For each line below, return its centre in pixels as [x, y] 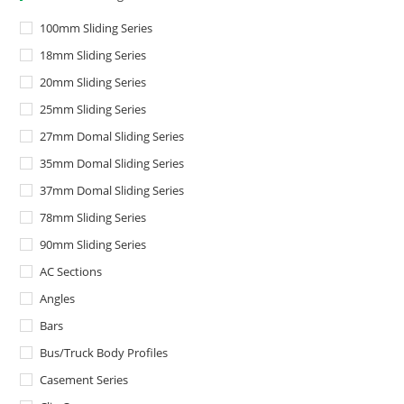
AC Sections [71, 272]
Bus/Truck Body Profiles [104, 353]
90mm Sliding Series [93, 245]
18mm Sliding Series [93, 55]
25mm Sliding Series [93, 110]
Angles [58, 299]
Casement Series [84, 380]
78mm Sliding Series [93, 218]
